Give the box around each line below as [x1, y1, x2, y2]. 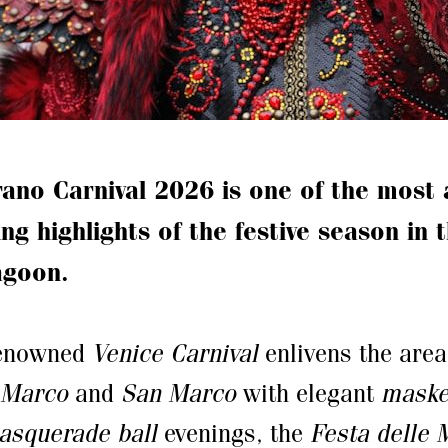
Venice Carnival [92, 338, 258, 369]
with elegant [236, 378, 381, 409]
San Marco [121, 378, 236, 409]
